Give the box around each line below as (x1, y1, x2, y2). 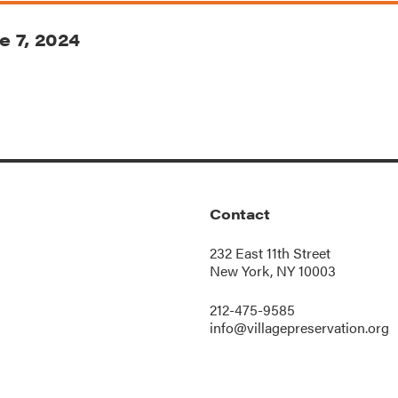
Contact (210, 203, 270, 225)
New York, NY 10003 (210, 260, 336, 282)
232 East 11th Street (210, 243, 330, 264)
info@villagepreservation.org (210, 317, 389, 338)
